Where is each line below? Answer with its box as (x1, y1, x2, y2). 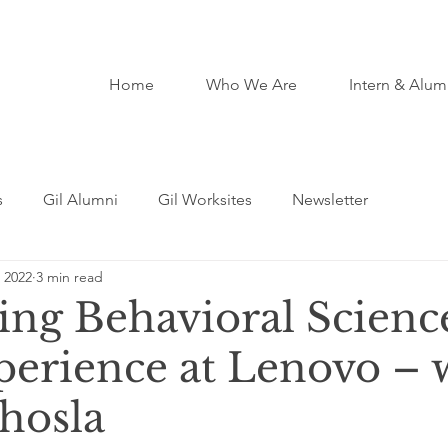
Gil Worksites (158, 190, 252, 209)
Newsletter (292, 190, 368, 209)
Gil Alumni (43, 190, 118, 209)
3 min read (36, 267, 103, 286)
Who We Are (205, 75, 297, 94)
